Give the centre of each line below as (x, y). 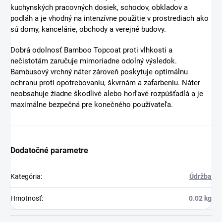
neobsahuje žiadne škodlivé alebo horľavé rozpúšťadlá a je (107, 94)
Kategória (26, 177)
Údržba (200, 177)
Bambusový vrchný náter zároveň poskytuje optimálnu (99, 72)
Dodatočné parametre (49, 151)
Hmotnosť (26, 198)
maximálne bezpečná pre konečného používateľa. (92, 105)
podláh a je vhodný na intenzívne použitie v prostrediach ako (110, 19)
